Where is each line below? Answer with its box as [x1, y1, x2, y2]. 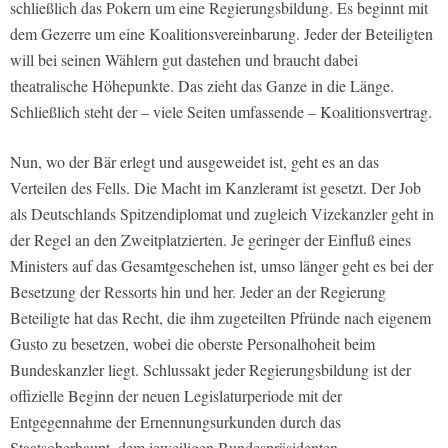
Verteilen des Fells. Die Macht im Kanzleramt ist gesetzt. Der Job [10, 177, 421, 199]
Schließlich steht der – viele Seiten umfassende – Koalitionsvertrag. [10, 101, 432, 123]
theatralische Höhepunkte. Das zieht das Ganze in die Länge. [10, 75, 394, 97]
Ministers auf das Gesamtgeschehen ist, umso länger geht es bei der [10, 255, 433, 277]
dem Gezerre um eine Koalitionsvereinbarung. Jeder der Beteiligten [10, 23, 433, 45]
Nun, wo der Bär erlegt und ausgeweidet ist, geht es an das [10, 151, 379, 173]
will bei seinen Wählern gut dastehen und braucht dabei [10, 49, 358, 71]
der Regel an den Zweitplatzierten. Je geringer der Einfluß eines [10, 229, 411, 251]
